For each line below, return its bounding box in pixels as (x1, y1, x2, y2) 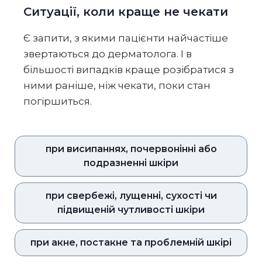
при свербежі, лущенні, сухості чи (45, 190, 217, 202)
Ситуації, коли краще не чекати (23, 5, 228, 19)
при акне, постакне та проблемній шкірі (30, 237, 232, 249)
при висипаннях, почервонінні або (45, 143, 217, 155)
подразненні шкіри (84, 157, 178, 169)
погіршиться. (23, 95, 92, 108)
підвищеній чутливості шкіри (57, 204, 205, 216)
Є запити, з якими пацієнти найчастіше (23, 32, 228, 44)
